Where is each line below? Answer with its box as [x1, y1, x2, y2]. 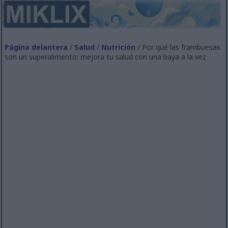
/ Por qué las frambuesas [135, 42, 221, 52]
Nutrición [101, 42, 136, 52]
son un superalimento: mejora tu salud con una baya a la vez [5, 51, 207, 62]
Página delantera [5, 42, 68, 52]
